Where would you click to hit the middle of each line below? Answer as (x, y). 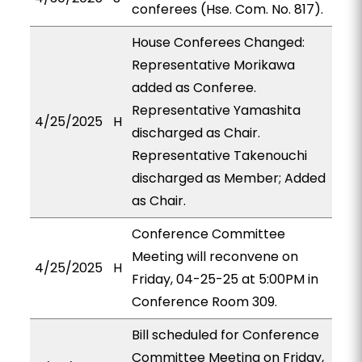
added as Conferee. (194, 88)
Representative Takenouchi (219, 156)
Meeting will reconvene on (215, 257)
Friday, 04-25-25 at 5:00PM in (225, 279)
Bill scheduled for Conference (225, 335)
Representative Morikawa (213, 65)
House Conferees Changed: (218, 42)
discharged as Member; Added (228, 178)
